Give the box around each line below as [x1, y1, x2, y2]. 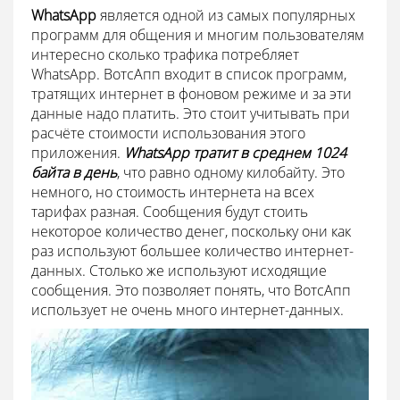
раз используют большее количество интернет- [31, 240, 354, 261]
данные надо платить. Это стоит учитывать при [31, 103, 350, 123]
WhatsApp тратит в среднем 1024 [124, 142, 346, 162]
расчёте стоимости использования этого [31, 122, 305, 143]
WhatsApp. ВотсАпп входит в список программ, [31, 63, 346, 84]
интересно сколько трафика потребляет [31, 44, 299, 64]
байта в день [31, 162, 117, 182]
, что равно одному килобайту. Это [117, 162, 345, 182]
